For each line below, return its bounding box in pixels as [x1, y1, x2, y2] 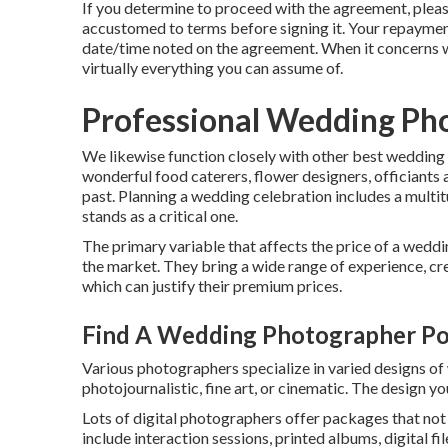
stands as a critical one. [82, 205, 238, 225]
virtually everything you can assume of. [82, 57, 343, 77]
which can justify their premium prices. [82, 275, 342, 295]
